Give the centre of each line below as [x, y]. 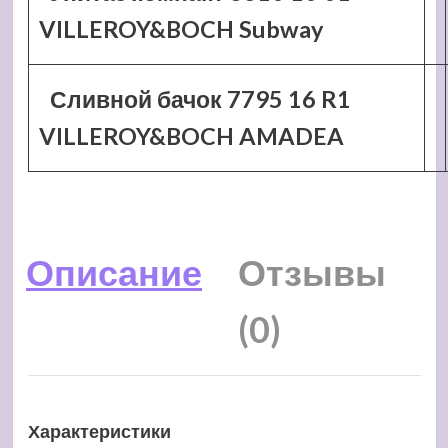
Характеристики [99, 431]
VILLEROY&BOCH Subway [180, 29]
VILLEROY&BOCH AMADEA [191, 136]
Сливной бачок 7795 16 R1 [201, 99]
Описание [114, 272]
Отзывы [312, 272]
